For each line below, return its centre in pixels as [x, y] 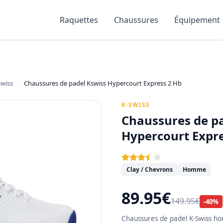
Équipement [197, 20]
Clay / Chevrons [150, 169]
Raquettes [79, 20]
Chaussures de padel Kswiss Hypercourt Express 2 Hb [103, 83]
